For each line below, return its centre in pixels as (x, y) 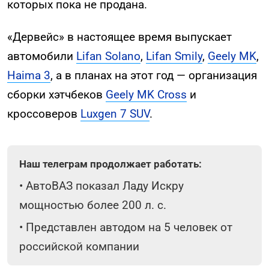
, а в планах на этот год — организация (154, 76)
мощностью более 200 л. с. (93, 205)
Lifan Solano (108, 56)
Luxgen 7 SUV (115, 114)
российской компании (79, 246)
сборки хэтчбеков (56, 95)
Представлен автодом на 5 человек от (129, 227)
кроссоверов (44, 114)
